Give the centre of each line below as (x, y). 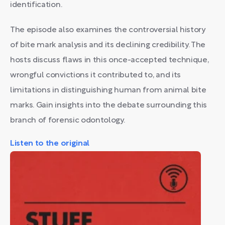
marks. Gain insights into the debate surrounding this (109, 105)
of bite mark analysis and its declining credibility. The (108, 45)
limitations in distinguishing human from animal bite (108, 90)
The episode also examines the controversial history (108, 30)
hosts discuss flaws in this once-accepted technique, (109, 60)
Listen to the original (50, 144)
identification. (36, 5)
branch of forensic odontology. (68, 121)
